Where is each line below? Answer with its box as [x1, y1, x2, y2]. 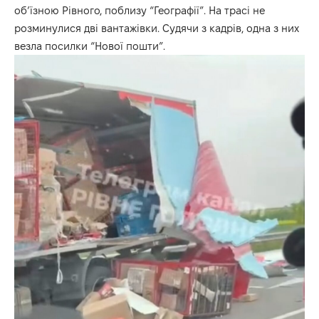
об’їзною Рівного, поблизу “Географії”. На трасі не [14, 4, 265, 17]
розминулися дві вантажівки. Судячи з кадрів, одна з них [14, 22, 299, 35]
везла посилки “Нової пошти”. [14, 40, 165, 53]
